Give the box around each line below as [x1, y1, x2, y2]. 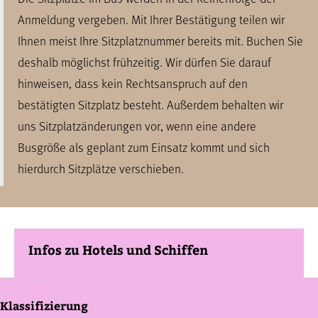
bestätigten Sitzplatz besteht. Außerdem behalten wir [18, 95, 283, 114]
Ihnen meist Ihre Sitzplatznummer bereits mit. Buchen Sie [18, 31, 303, 50]
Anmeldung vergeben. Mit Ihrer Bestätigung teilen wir [18, 10, 285, 28]
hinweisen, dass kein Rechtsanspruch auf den [18, 74, 248, 92]
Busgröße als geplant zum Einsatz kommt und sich [18, 138, 270, 156]
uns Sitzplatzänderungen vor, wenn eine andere [18, 116, 256, 135]
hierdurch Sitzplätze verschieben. [18, 159, 184, 177]
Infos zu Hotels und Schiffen [28, 241, 208, 258]
